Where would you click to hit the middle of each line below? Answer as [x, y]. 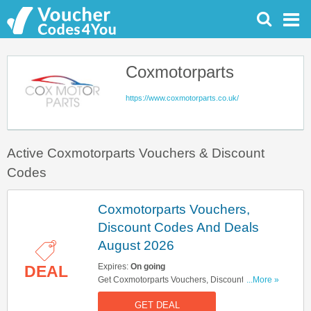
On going [148, 267]
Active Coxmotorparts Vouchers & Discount [136, 153]
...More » [263, 280]
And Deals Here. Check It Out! [154, 294]
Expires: [114, 267]
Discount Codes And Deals [178, 227]
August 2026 [136, 245]
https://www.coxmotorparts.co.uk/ [182, 98]
